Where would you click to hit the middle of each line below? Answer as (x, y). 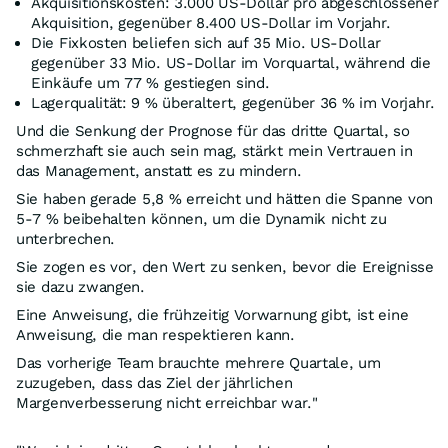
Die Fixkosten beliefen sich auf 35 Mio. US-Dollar (206, 43)
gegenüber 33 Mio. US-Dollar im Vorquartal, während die (231, 63)
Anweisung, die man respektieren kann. (155, 335)
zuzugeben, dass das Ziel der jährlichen (154, 383)
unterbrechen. (66, 239)
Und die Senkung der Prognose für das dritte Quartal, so (213, 131)
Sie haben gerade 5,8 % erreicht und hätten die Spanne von (224, 199)
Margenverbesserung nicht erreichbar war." (167, 403)
